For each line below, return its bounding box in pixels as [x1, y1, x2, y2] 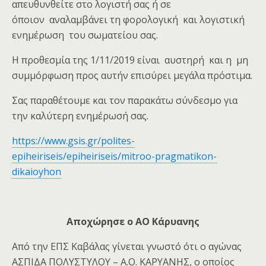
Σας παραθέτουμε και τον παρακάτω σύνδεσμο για [12, 93, 237, 107]
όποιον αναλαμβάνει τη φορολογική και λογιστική [12, 12, 245, 26]
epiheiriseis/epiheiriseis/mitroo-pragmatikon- [12, 149, 217, 163]
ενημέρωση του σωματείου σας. [12, 28, 158, 42]
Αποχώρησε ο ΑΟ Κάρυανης [66, 214, 199, 228]
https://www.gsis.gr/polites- [12, 134, 135, 147]
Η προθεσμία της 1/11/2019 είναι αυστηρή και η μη [12, 53, 248, 66]
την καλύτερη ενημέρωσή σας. [12, 109, 148, 122]
